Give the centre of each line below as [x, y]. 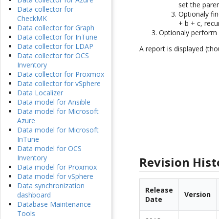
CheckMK [32, 19]
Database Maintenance [54, 204]
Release [159, 190]
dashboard [34, 195]
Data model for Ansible [54, 102]
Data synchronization [51, 186]
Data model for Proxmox [57, 167]
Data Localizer [40, 93]
